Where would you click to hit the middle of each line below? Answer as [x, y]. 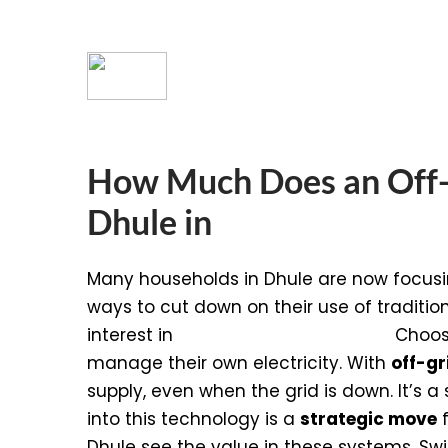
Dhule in [149, 221]
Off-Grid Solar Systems [282, 334]
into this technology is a [193, 418]
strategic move [368, 418]
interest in [132, 334]
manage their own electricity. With [239, 362]
